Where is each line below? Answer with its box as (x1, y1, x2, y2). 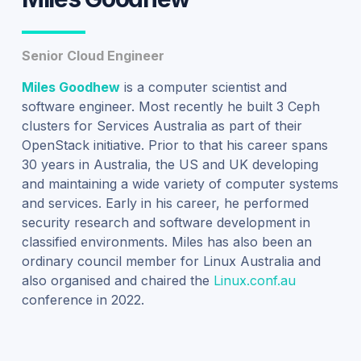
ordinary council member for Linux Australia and (21, 252, 321, 269)
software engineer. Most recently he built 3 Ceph (21, 98, 320, 114)
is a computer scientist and (119, 78, 287, 95)
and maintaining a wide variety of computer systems (21, 175, 338, 192)
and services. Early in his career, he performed (21, 194, 309, 211)
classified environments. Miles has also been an (21, 233, 312, 250)
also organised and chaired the (21, 272, 214, 288)
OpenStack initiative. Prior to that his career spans (21, 136, 328, 153)
